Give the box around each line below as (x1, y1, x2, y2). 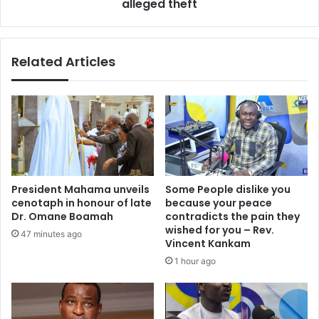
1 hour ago (174, 255, 216, 266)
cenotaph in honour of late (11, 195, 152, 210)
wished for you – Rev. (165, 222, 274, 237)
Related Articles (11, 53, 115, 71)
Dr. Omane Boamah (11, 209, 113, 224)
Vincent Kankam (165, 236, 251, 251)
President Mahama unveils (11, 182, 150, 197)
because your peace (165, 195, 272, 210)
